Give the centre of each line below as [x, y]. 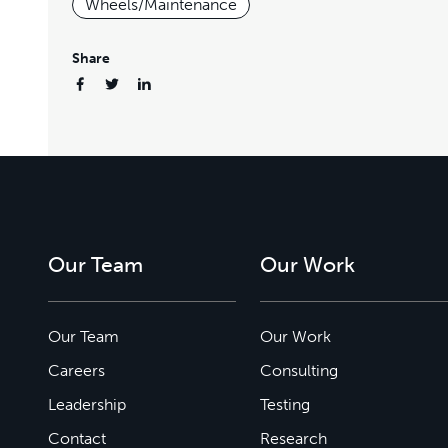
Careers [76, 370]
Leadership [87, 404]
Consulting [299, 370]
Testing [285, 404]
